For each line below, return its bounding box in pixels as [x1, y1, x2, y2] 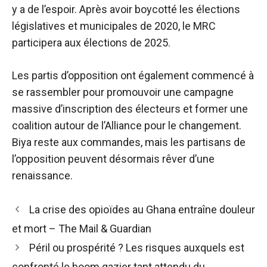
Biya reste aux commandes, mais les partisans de [12, 136, 246, 148]
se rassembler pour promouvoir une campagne [12, 86, 234, 98]
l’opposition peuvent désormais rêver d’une [12, 153, 215, 165]
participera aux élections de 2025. [12, 36, 170, 49]
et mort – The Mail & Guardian [12, 222, 151, 235]
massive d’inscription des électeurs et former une [12, 103, 248, 115]
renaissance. [12, 169, 73, 182]
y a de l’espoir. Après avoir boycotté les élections [12, 3, 240, 15]
